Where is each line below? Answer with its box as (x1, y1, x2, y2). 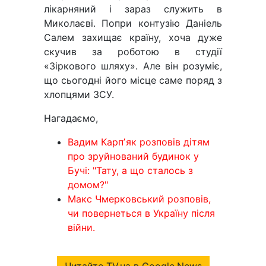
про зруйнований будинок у (68, 150, 199, 163)
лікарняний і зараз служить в (44, 3, 222, 15)
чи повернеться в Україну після (68, 207, 215, 220)
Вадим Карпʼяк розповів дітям (68, 136, 210, 148)
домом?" (68, 179, 108, 191)
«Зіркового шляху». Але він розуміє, (44, 60, 222, 72)
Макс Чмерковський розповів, (68, 193, 211, 205)
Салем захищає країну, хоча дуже (44, 31, 222, 44)
